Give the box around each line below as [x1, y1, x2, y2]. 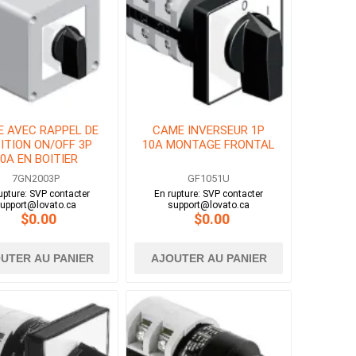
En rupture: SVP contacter [154, 188, 264, 200]
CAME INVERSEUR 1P [153, 123, 265, 138]
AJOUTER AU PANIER [150, 252, 267, 265]
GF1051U [188, 172, 230, 185]
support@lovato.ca [168, 199, 250, 211]
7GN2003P [11, 172, 60, 185]
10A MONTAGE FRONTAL [142, 137, 276, 153]
